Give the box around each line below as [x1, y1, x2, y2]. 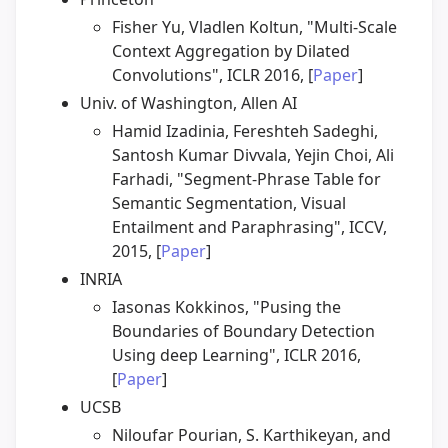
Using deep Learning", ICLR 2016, [112, 344, 361, 367]
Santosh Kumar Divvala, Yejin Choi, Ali [112, 144, 394, 167]
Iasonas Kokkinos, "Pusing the [112, 296, 341, 319]
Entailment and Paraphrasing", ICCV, [112, 216, 387, 239]
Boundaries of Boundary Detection [112, 320, 375, 343]
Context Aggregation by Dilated [112, 40, 350, 63]
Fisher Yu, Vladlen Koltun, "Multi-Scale [112, 16, 397, 39]
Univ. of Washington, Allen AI [80, 92, 297, 115]
